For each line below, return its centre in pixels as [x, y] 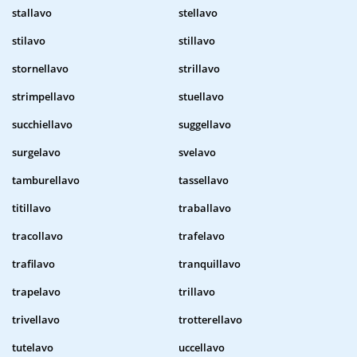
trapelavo [36, 292]
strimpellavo [43, 97]
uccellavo [202, 348]
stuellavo [201, 97]
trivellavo [36, 320]
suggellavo [205, 125]
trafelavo [202, 236]
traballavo [205, 208]
